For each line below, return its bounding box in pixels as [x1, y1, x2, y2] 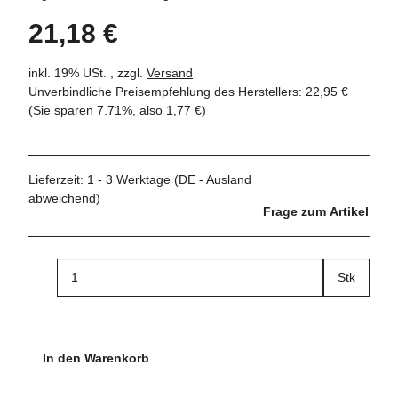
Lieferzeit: [28, 171, 87, 187]
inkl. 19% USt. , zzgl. [28, 65, 147, 80]
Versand [147, 65, 193, 80]
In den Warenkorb [43, 350, 153, 365]
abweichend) [28, 190, 100, 205]
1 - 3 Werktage [87, 171, 174, 187]
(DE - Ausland [174, 171, 251, 187]
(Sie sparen [28, 102, 97, 117]
